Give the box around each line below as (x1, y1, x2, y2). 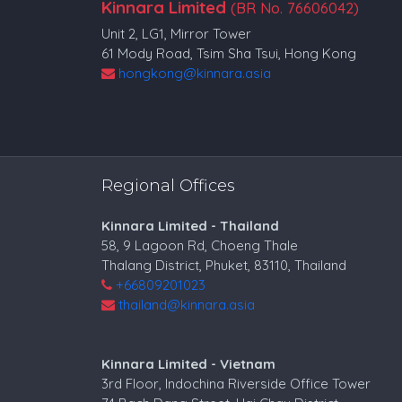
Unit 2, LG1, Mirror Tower (101, 24, 252, 42)
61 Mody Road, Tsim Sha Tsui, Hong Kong (101, 44, 357, 62)
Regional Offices (101, 176, 236, 196)
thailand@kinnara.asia (118, 295, 256, 313)
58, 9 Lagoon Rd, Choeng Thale (101, 236, 299, 254)
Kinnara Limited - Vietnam (101, 355, 276, 372)
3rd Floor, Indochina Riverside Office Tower (101, 375, 371, 392)
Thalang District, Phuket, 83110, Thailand (101, 256, 347, 274)
